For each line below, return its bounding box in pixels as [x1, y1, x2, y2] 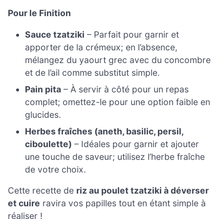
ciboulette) [25, 138, 72, 149]
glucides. [25, 109, 62, 120]
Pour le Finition [8, 7, 71, 18]
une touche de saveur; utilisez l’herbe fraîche [25, 151, 205, 162]
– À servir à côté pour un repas [61, 84, 189, 94]
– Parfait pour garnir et [85, 29, 179, 40]
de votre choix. [25, 164, 87, 175]
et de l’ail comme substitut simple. [25, 67, 160, 78]
